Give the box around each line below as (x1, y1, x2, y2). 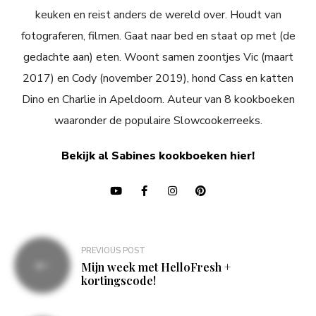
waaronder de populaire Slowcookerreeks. (54, 113, 262, 129)
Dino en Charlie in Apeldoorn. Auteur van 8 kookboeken (21, 92, 295, 108)
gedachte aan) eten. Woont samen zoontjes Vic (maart (23, 49, 293, 66)
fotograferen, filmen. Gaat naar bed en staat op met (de (20, 28, 296, 44)
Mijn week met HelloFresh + (81, 259, 231, 274)
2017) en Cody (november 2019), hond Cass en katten (23, 71, 293, 87)
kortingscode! (81, 272, 156, 288)
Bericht (13, 236, 71, 260)
